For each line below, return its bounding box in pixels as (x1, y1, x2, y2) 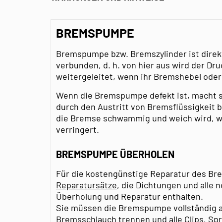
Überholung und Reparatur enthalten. (56, 190, 205, 202)
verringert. (56, 123, 99, 135)
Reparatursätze (56, 179, 117, 190)
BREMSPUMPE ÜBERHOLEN (56, 148, 174, 160)
